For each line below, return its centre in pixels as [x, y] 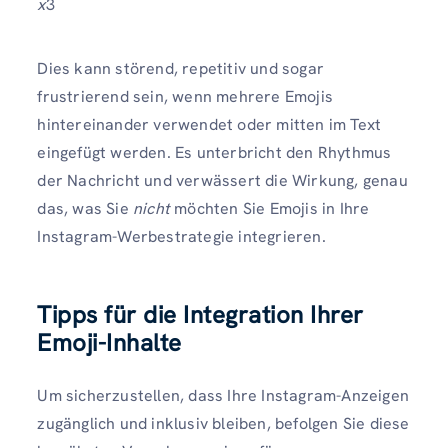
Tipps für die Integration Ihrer [200, 314]
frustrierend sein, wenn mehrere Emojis [185, 96]
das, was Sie [85, 208]
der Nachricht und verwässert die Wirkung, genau [222, 180]
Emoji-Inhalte [109, 342]
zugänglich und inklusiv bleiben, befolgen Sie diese [223, 423]
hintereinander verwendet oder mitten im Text [209, 124]
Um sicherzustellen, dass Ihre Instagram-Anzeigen [223, 395]
